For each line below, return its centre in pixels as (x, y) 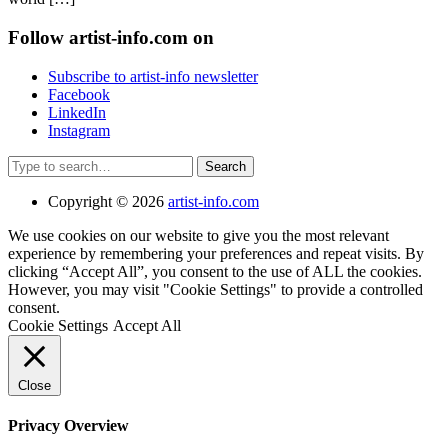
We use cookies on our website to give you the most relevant (198, 235)
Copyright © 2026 (108, 201)
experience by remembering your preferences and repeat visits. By (216, 253)
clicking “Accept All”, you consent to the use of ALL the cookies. (215, 271)
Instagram (79, 130)
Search (28, 163)
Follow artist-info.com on (111, 38)
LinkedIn (77, 112)
